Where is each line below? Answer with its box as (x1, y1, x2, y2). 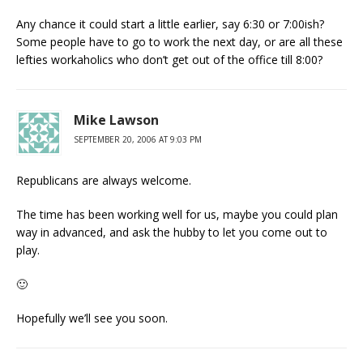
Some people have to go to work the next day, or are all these (16, 34, 343, 49)
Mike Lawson (74, 111, 159, 129)
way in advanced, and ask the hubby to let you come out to (16, 224, 327, 240)
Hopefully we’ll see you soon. (16, 310, 168, 326)
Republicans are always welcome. (16, 173, 191, 188)
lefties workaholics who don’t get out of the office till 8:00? (16, 52, 322, 67)
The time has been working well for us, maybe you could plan (16, 207, 338, 222)
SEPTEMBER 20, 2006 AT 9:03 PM (74, 134, 202, 145)
